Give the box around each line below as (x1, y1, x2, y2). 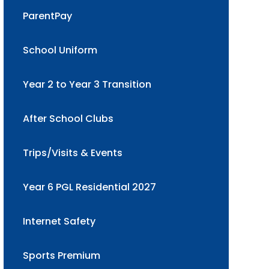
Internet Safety (22, 214, 95, 228)
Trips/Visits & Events (22, 146, 122, 160)
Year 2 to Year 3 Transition (22, 77, 151, 91)
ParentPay (22, 9, 72, 23)
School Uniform (22, 43, 97, 57)
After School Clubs (22, 112, 113, 125)
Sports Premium (22, 249, 100, 262)
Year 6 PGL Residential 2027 (22, 180, 156, 194)
